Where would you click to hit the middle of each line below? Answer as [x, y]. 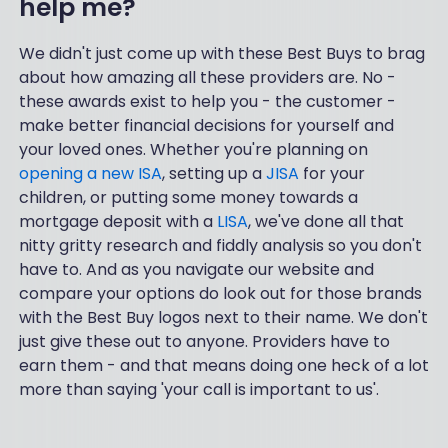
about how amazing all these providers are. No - [207, 77]
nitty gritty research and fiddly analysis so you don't [220, 245]
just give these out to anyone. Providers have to [204, 341]
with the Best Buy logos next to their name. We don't [223, 317]
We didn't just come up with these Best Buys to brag [221, 53]
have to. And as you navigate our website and [196, 269]
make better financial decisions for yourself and [206, 125]
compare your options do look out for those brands [220, 293]
